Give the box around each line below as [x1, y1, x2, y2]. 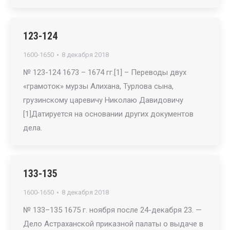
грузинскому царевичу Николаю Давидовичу [23, 95, 183, 105]
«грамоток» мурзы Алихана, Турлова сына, [23, 82, 174, 91]
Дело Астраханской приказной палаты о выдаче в [23, 219, 203, 228]
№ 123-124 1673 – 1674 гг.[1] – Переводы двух [23, 68, 186, 77]
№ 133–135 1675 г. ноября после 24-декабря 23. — [23, 205, 202, 215]
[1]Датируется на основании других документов [23, 109, 194, 119]
